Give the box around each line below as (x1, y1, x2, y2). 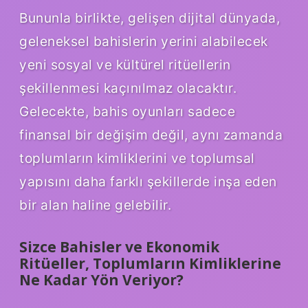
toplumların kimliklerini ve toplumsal (19, 149, 255, 166)
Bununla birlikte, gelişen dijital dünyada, (19, 9, 280, 26)
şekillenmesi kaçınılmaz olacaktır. (19, 79, 236, 96)
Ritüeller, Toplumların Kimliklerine (19, 253, 281, 273)
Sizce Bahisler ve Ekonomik (19, 236, 219, 256)
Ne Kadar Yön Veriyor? (19, 269, 184, 289)
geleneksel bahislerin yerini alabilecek (19, 32, 268, 49)
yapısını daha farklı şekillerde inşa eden (19, 173, 277, 190)
